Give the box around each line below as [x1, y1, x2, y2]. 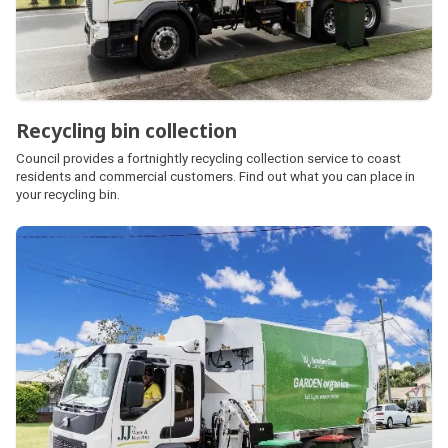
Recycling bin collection [16, 116, 237, 144]
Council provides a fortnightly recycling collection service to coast [16, 150, 401, 166]
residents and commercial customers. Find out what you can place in [16, 168, 415, 184]
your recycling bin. [16, 186, 120, 202]
